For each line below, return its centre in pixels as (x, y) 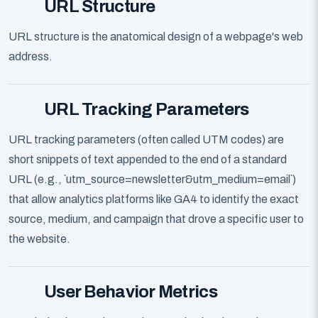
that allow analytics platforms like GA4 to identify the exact (154, 199)
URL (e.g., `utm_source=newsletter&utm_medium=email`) (152, 179)
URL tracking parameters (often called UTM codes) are (146, 139)
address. (31, 56)
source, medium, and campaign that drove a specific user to (156, 219)
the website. (39, 239)
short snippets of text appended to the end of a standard (148, 159)
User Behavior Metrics (131, 292)
